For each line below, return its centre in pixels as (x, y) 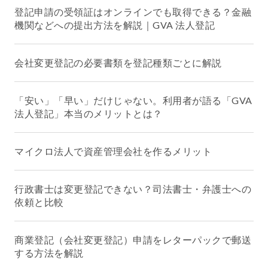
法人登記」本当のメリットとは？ (89, 114)
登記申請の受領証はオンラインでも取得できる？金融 (133, 12)
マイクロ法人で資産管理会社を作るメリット (113, 151)
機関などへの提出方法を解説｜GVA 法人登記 (115, 25)
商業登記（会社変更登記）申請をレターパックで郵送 (133, 240)
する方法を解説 (49, 253)
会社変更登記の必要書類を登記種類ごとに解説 (118, 63)
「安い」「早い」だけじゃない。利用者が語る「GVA (133, 100)
